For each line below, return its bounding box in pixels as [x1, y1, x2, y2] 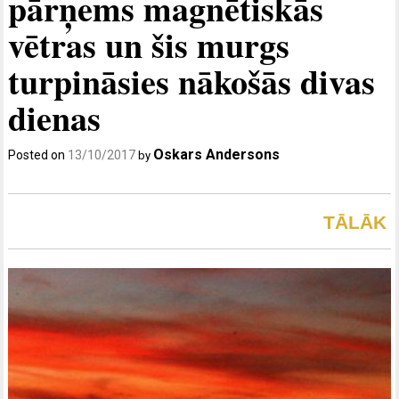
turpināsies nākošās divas [8, 57, 376, 107]
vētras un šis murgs [8, 20, 290, 70]
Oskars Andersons [153, 146, 281, 164]
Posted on [8, 148, 69, 163]
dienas [8, 94, 102, 143]
